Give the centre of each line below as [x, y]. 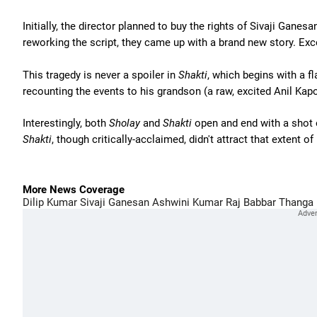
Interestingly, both [66, 123]
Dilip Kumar [50, 202]
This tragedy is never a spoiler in [100, 75]
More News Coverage [74, 190]
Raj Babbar [249, 202]
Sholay [125, 123]
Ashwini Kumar [186, 202]
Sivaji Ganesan [113, 202]
